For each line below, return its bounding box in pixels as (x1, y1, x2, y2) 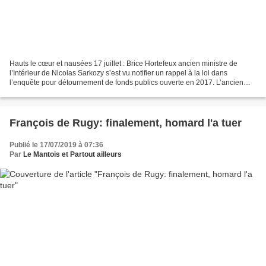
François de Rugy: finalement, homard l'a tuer (9, 117, 242, 129)
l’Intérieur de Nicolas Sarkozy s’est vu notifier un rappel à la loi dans (9, 69, 227, 78)
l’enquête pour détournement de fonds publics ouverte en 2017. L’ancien (9, 78, 243, 87)
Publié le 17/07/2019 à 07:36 (9, 141, 103, 150)
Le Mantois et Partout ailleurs (23, 150, 122, 159)
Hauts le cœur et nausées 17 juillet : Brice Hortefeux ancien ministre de (9, 59, 237, 68)
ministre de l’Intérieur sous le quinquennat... (9, 88, 150, 97)
